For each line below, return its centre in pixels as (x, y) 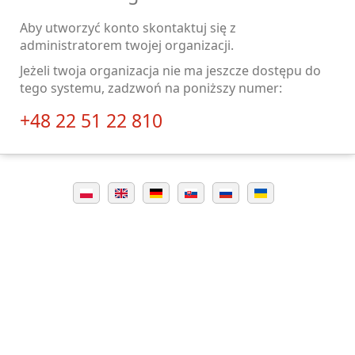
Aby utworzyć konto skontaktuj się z (128, 28)
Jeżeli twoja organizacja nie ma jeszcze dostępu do (170, 71)
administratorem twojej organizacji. (127, 45)
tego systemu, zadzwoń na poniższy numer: (151, 88)
